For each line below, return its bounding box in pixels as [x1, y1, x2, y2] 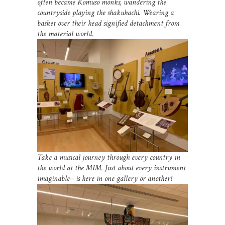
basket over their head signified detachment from [37, 18, 179, 29]
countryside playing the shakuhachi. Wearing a [37, 8, 174, 19]
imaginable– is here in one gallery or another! [37, 173, 172, 184]
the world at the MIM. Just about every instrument [37, 163, 186, 174]
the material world [37, 29, 92, 40]
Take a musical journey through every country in [37, 152, 180, 163]
